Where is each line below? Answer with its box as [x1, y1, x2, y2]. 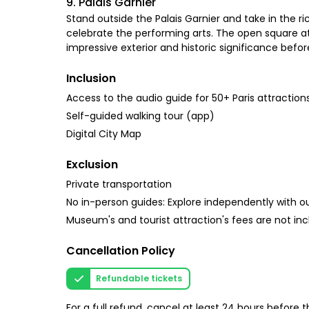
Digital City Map [66, 127, 141, 141]
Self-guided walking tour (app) [66, 109, 215, 123]
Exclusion [66, 157, 118, 172]
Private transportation [66, 177, 172, 191]
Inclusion [66, 70, 116, 86]
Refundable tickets [96, 272, 182, 284]
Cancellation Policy [66, 243, 175, 259]
